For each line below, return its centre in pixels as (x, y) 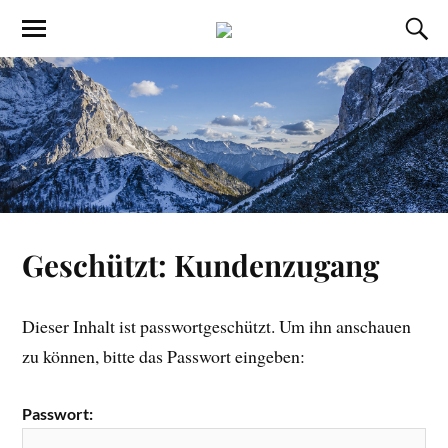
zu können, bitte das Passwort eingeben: (164, 356)
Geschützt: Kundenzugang (201, 265)
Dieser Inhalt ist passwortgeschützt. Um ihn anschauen (217, 326)
